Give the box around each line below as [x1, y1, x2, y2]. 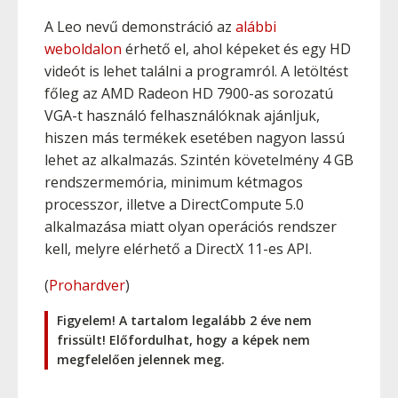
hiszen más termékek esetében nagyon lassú [44, 128, 345, 147]
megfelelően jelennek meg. [57, 351, 225, 368]
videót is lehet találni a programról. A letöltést [44, 61, 348, 81]
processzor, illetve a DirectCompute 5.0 [44, 195, 304, 214]
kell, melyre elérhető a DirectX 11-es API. [44, 239, 312, 259]
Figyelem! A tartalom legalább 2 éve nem [57, 312, 312, 329]
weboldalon [44, 39, 122, 59]
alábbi [235, 17, 276, 36]
